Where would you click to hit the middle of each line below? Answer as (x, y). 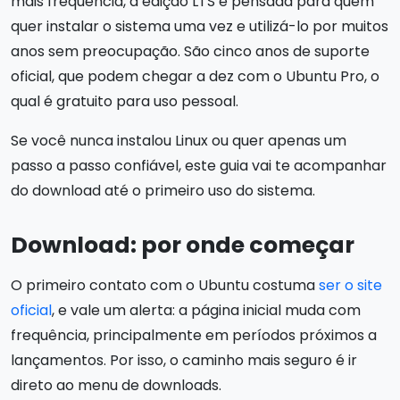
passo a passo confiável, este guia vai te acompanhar (199, 165)
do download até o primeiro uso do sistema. (163, 190)
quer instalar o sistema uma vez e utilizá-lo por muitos (200, 26)
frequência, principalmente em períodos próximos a (194, 335)
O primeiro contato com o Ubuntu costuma (165, 285)
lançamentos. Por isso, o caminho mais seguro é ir (184, 360)
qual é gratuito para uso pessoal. (125, 101)
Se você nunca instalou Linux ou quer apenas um (179, 140)
